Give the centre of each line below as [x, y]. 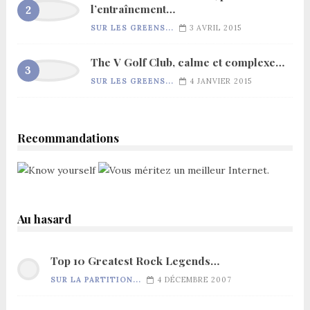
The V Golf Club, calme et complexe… [187, 62]
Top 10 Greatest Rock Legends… [135, 261]
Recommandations [68, 138]
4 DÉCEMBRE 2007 [194, 280]
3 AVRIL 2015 [215, 28]
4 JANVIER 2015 [220, 81]
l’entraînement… [133, 9]
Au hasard [44, 219]
